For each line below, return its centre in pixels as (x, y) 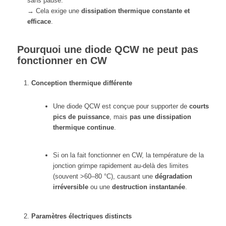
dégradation (173, 176)
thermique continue (83, 127)
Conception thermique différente (81, 83)
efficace (39, 22)
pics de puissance (81, 117)
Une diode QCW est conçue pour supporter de (121, 106)
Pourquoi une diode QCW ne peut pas (107, 50)
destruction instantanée (148, 187)
